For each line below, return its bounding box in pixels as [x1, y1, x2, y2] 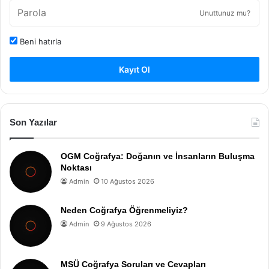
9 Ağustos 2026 [101, 219, 151, 228]
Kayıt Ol [119, 64, 150, 74]
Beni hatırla [17, 36, 61, 46]
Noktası [61, 162, 92, 172]
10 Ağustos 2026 [101, 177, 154, 186]
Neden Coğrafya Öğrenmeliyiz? [61, 205, 188, 215]
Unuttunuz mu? [199, 8, 250, 17]
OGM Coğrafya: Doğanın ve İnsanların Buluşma [61, 151, 255, 161]
